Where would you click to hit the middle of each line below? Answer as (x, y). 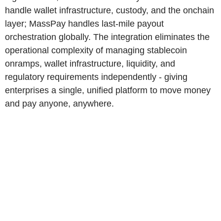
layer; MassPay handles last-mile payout (84, 24)
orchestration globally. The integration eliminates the (107, 37)
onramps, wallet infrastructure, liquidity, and (90, 64)
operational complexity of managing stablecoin (96, 50)
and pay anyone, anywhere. (59, 104)
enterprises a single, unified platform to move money (108, 90)
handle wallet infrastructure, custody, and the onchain (110, 10)
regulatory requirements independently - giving (96, 77)
